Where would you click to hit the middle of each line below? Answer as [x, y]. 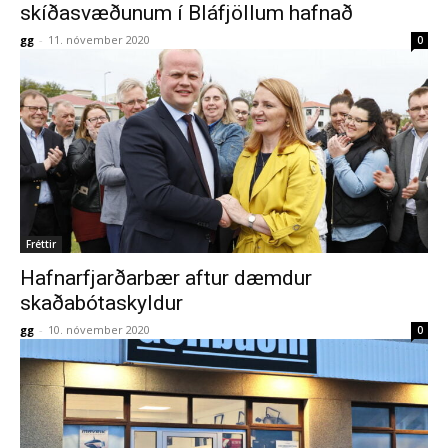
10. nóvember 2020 [99, 329]
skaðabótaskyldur [101, 303]
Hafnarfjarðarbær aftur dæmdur [166, 278]
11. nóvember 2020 [99, 39]
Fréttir [41, 244]
